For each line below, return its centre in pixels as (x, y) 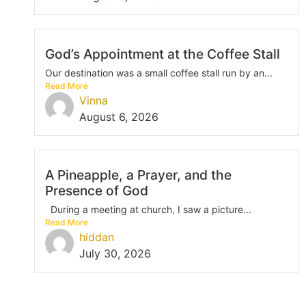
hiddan (97, 237)
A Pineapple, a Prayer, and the (138, 175)
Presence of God (97, 190)
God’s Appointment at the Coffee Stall (163, 54)
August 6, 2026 (119, 116)
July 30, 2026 (115, 253)
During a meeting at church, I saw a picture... (148, 209)
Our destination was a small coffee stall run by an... (159, 72)
